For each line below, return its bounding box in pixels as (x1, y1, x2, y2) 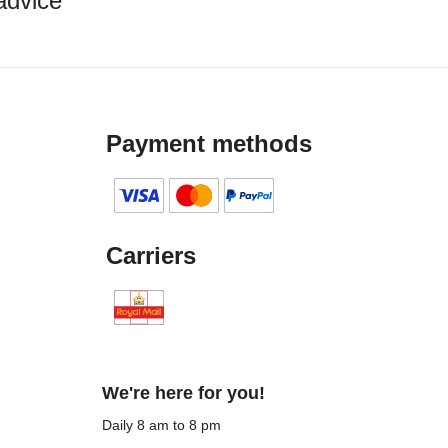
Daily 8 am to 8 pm (102, 417, 221, 433)
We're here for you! (102, 383, 265, 403)
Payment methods (106, 130, 312, 157)
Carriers (106, 242, 196, 269)
